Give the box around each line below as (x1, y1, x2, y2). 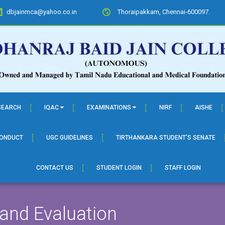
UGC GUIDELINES (46, 134, 93, 141)
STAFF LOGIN (165, 164, 201, 171)
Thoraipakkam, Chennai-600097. (118, 8, 210, 16)
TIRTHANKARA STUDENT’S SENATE (116, 134, 215, 141)
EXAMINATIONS (86, 104, 133, 111)
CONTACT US (36, 164, 73, 171)
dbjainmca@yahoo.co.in (7, 8, 77, 16)
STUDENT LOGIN (96, 164, 142, 171)
